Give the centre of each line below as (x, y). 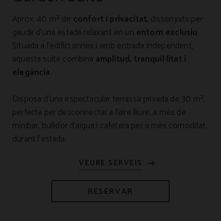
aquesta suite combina (54, 59)
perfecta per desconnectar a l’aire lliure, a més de (99, 112)
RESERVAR (110, 192)
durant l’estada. (39, 139)
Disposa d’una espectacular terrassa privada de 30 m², (109, 99)
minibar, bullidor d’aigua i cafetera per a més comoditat (109, 126)
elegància (31, 73)
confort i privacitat (110, 19)
